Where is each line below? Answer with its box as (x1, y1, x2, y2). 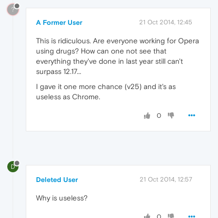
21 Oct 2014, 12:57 (140, 175, 192, 183)
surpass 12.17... (36, 67, 81, 75)
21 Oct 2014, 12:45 (139, 18, 192, 26)
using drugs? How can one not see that (36, 46, 166, 55)
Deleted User (36, 175, 78, 183)
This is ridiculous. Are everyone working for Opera (36, 36, 199, 45)
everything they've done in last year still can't (36, 56, 183, 65)
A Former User (36, 18, 82, 26)
